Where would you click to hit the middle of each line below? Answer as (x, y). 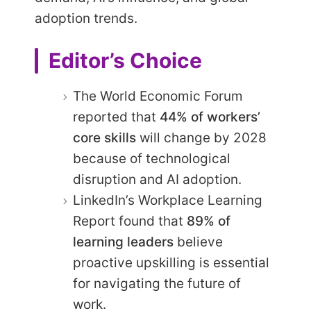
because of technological (152, 159)
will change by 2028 (201, 138)
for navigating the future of (157, 284)
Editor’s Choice (125, 60)
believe (198, 242)
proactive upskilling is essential (171, 263)
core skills (104, 138)
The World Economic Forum (158, 96)
